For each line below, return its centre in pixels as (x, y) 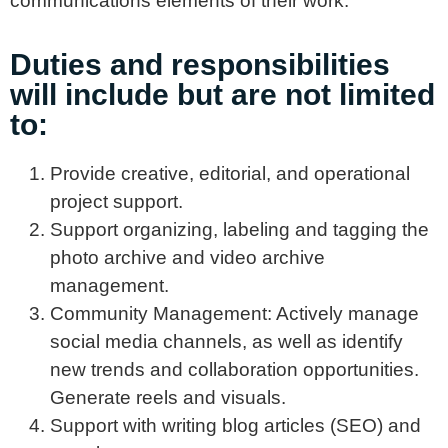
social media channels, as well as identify (226, 341)
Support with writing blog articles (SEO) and (235, 425)
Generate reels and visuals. (168, 397)
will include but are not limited (222, 94)
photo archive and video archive (187, 257)
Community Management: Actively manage (234, 313)
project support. (119, 201)
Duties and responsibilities (200, 64)
